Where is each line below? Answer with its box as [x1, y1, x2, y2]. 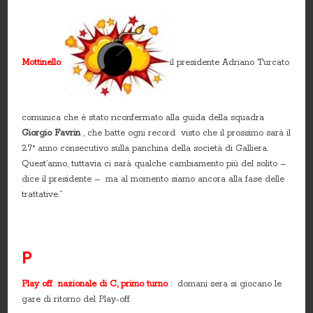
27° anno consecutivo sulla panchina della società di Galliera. [22, 143, 272, 154]
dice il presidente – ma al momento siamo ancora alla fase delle [22, 173, 285, 184]
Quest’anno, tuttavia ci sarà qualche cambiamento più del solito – [22, 158, 286, 169]
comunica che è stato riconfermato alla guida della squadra [22, 112, 265, 123]
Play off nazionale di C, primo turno [22, 278, 171, 289]
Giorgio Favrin [22, 127, 81, 138]
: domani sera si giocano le [170, 278, 282, 289]
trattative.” [22, 189, 63, 200]
